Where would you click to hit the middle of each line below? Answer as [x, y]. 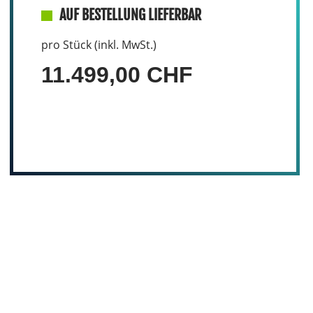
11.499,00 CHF [117, 75]
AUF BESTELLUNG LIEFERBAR [130, 15]
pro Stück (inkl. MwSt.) [99, 45]
